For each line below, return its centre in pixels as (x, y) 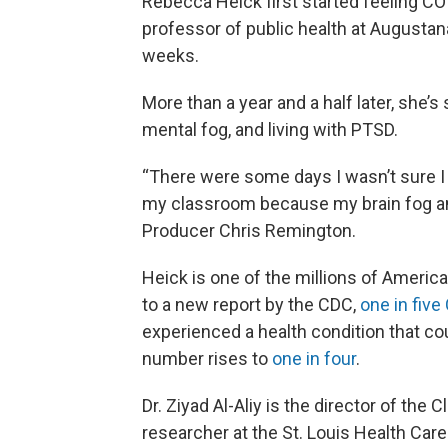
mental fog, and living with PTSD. (270, 130)
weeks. (170, 56)
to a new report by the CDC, (251, 305)
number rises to (207, 359)
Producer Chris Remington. (251, 231)
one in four (314, 359)
